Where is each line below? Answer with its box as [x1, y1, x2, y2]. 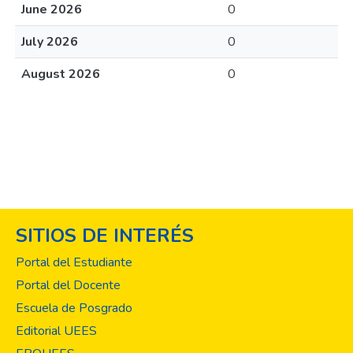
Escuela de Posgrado [16, 299, 132, 317]
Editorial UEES [16, 322, 97, 340]
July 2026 [21, 33, 78, 50]
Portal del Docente [16, 277, 121, 294]
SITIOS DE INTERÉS [16, 223, 194, 248]
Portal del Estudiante [16, 254, 132, 271]
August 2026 [21, 65, 100, 83]
